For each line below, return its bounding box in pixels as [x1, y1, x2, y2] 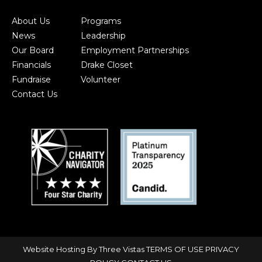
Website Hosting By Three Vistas [23, 244, 144, 254]
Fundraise [12, 74, 51, 85]
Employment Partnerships [81, 45, 189, 56]
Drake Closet [81, 60, 133, 70]
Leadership [81, 30, 126, 41]
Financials [12, 60, 51, 70]
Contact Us [12, 89, 57, 99]
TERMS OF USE [146, 244, 204, 254]
